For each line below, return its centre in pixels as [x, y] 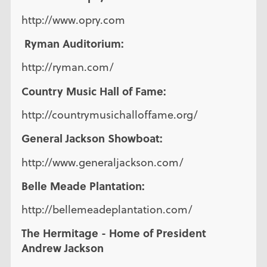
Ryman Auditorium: [72, 44]
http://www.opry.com [73, 20]
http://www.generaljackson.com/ [102, 162]
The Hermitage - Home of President [114, 233]
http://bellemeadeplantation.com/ [107, 210]
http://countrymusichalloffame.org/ [109, 114]
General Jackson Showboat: [92, 139]
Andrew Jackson [64, 248]
